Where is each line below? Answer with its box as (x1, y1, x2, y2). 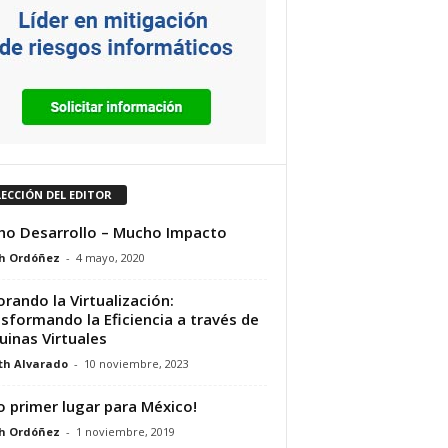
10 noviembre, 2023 (83, 355, 189, 371)
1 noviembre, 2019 (75, 423, 175, 439)
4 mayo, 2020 (75, 249, 145, 265)
